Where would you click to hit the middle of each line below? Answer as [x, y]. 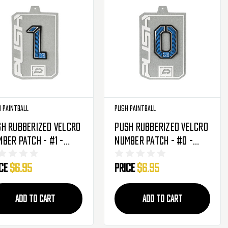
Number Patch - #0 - [154, 141]
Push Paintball [135, 108]
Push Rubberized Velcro [161, 127]
